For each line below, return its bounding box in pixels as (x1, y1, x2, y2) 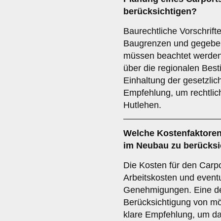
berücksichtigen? (123, 6, 197, 16)
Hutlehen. (123, 100, 161, 110)
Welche (123, 128, 157, 138)
